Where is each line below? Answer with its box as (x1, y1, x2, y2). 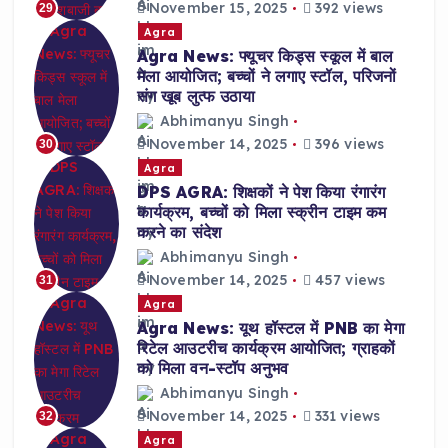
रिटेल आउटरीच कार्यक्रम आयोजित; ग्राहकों (136, 338, 396, 359)
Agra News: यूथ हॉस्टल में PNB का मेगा (136, 318, 405, 339)
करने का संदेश (136, 222, 221, 243)
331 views (310, 406, 381, 425)
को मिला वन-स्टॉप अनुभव (136, 358, 288, 379)
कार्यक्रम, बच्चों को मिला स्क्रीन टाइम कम (136, 202, 387, 223)
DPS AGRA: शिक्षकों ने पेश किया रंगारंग (136, 182, 386, 203)
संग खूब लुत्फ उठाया (136, 86, 256, 107)
